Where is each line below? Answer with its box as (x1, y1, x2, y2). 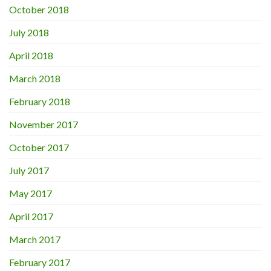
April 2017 (9, 211, 53, 223)
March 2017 (9, 233, 60, 246)
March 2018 (9, 73, 60, 85)
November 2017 (9, 119, 78, 131)
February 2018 (9, 96, 70, 108)
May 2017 (9, 188, 52, 200)
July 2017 (9, 165, 49, 177)
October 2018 (9, 4, 69, 16)
